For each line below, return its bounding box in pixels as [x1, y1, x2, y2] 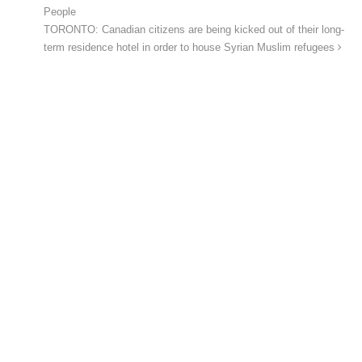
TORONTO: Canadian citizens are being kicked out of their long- [44, 24, 344, 36]
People [44, 6, 76, 19]
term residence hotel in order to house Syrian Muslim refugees [44, 42, 338, 54]
